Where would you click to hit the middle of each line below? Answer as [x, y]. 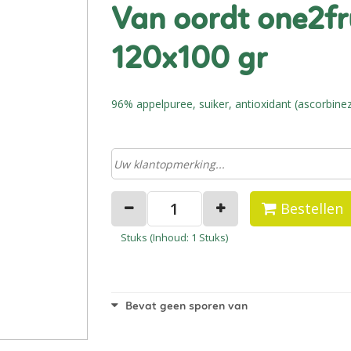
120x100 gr [189, 60]
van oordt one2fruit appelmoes [120, 21]
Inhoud [170, 237]
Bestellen [311, 208]
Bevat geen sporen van [185, 307]
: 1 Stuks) [207, 237]
